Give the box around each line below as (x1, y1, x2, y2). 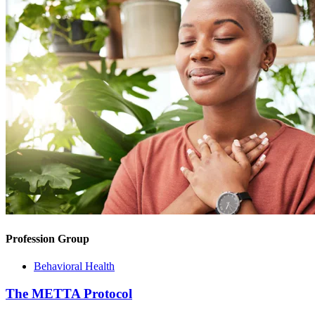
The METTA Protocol (6, 285, 132, 301)
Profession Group (6, 232, 89, 245)
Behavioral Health (34, 259, 115, 272)
